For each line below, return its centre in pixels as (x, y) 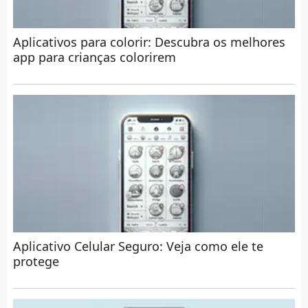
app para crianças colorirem (94, 57)
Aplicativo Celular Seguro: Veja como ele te (138, 246)
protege (36, 261)
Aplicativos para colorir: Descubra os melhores (149, 42)
